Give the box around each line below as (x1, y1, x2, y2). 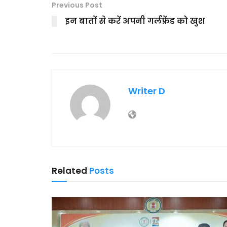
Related (52, 164, 87, 177)
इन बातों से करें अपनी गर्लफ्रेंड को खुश (65, 15, 205, 27)
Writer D (128, 84, 165, 97)
